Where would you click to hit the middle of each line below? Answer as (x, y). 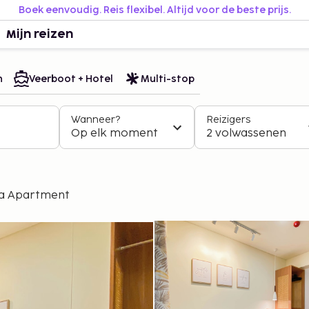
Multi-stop (168, 79)
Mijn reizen (40, 34)
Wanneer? (96, 120)
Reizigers (228, 120)
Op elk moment (114, 133)
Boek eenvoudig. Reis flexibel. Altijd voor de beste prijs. (154, 10)
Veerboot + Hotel (71, 79)
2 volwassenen (246, 133)
